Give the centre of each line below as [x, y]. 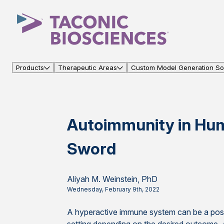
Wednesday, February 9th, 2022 [113, 189]
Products [30, 67]
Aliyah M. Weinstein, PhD [112, 179]
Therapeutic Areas [87, 67]
